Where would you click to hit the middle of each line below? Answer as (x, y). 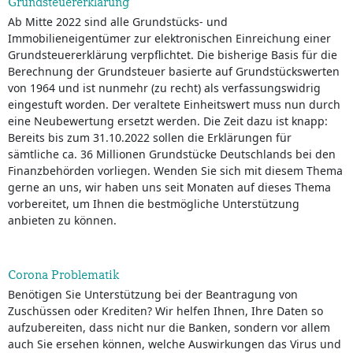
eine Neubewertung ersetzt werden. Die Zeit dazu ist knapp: (168, 121)
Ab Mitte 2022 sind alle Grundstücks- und (118, 22)
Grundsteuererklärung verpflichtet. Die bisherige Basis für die (173, 55)
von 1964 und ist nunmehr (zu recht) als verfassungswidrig (164, 88)
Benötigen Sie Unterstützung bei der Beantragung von (153, 294)
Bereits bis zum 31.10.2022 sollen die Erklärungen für (150, 137)
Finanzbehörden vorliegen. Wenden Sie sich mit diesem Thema (175, 171)
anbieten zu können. (62, 220)
